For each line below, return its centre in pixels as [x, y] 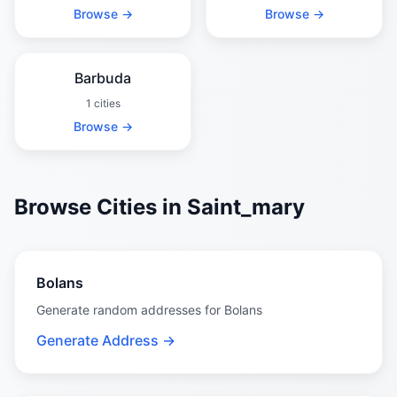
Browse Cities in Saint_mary [160, 207]
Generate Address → [106, 340]
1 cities [103, 103]
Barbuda [103, 78]
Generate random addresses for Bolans [149, 310]
